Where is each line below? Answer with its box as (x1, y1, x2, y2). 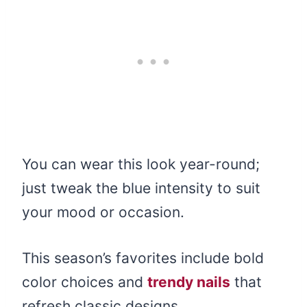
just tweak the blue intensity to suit (22, 180, 260, 197)
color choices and (22, 273, 147, 291)
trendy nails (147, 273, 230, 291)
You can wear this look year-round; (22, 156, 260, 173)
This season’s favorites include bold (22, 249, 264, 267)
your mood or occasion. (22, 204, 184, 221)
